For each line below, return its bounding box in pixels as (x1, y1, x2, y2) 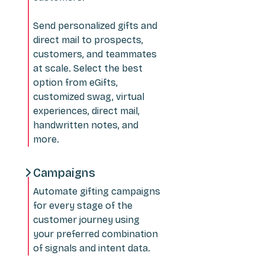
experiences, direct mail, (33, 105, 140, 117)
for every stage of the (33, 199, 132, 211)
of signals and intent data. (33, 242, 150, 254)
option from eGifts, (33, 76, 118, 88)
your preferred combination (33, 228, 158, 240)
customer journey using (33, 214, 140, 225)
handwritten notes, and (33, 119, 138, 131)
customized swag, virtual (33, 91, 144, 102)
